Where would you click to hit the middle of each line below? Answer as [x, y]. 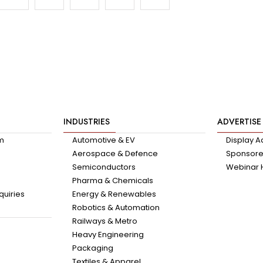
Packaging [92, 248]
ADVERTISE [239, 122]
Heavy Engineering [108, 235]
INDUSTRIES [86, 122]
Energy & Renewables [114, 194]
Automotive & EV [103, 140]
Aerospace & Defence [115, 154]
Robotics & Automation [116, 208]
